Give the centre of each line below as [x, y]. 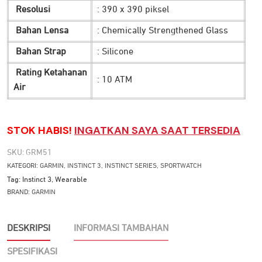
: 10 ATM [115, 80]
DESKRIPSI [29, 228]
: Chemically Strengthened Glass [163, 31]
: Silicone [115, 52]
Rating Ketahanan [50, 73]
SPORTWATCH [181, 166]
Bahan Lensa [41, 31]
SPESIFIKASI [32, 252]
